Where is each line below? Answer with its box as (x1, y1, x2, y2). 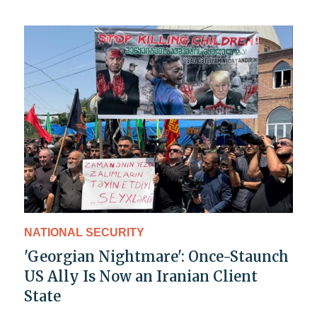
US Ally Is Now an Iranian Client (24, 267, 258, 286)
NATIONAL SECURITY (24, 226, 144, 239)
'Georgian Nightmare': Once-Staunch (24, 248, 289, 266)
